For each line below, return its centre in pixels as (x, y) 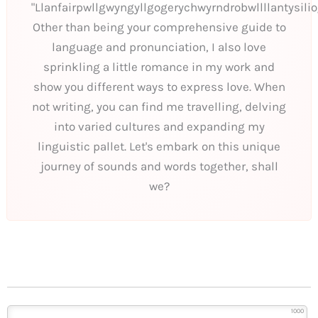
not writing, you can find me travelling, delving (159, 106)
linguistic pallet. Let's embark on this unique (159, 146)
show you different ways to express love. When (159, 86)
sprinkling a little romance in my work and (159, 66)
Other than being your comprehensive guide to (159, 27)
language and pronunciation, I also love (159, 46)
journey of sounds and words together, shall (159, 166)
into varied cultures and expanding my (159, 126)
